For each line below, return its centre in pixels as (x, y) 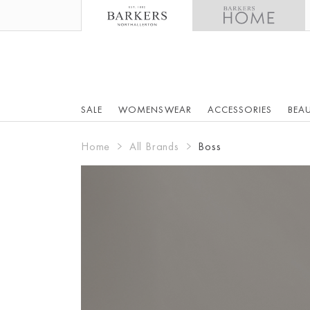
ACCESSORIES (240, 109)
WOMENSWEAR (155, 109)
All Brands (154, 146)
